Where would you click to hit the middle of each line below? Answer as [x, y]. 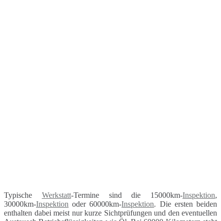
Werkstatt [56, 195]
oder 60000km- [95, 204]
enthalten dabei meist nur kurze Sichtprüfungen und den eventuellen [110, 213]
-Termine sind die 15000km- [127, 195]
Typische [23, 195]
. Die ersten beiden [186, 204]
